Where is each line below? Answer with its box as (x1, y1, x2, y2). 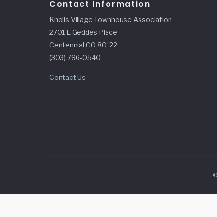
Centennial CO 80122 (49, 41, 117, 49)
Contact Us (49, 73, 86, 81)
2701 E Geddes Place (49, 28, 117, 36)
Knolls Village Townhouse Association (49, 15, 172, 24)
